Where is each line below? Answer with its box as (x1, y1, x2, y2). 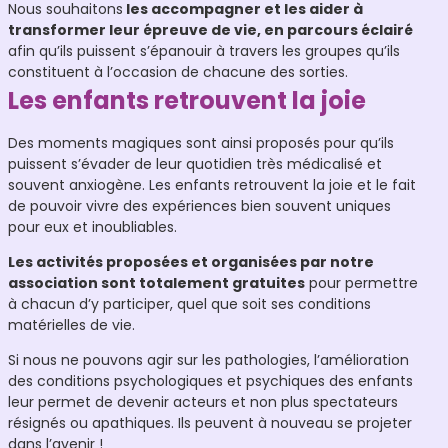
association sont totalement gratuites (8, 273, 305, 294)
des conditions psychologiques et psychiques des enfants (8, 371, 413, 392)
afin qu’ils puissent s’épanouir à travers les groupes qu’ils (8, 41, 400, 62)
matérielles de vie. (8, 315, 135, 336)
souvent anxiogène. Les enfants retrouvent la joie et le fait (8, 175, 416, 196)
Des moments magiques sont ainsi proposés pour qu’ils (8, 133, 394, 154)
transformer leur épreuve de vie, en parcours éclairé (8, 20, 413, 41)
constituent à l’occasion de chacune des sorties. (8, 62, 348, 83)
